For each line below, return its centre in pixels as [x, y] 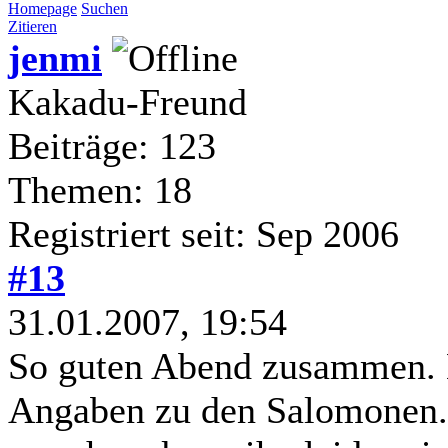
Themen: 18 [100, 189]
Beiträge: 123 [112, 145]
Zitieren [32, 26]
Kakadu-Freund [127, 101]
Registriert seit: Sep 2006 [203, 233]
